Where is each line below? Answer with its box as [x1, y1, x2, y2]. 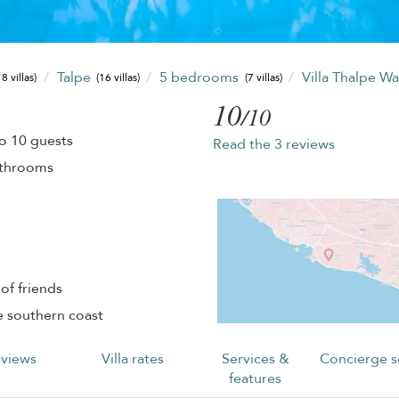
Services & [221, 348, 289, 369]
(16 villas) [95, 70, 140, 85]
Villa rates [102, 348, 165, 369]
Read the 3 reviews [212, 134, 335, 154]
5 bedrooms [159, 67, 243, 87]
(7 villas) [244, 70, 282, 85]
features [229, 368, 282, 388]
